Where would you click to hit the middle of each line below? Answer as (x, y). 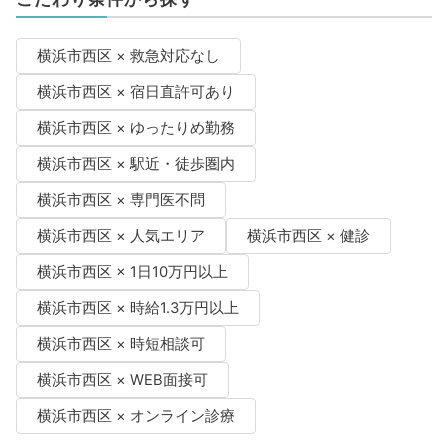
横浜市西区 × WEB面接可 (122, 379)
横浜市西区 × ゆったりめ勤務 (135, 127)
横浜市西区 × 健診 (308, 235)
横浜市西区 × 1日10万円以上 (132, 271)
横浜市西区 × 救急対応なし (128, 55)
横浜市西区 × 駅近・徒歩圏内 (135, 163)
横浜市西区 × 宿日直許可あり (135, 91)
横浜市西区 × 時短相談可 (120, 343)
